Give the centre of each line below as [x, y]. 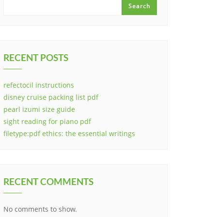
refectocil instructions [39, 85]
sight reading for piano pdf [47, 121]
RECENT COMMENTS [48, 181]
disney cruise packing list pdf [51, 97]
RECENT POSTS [36, 57]
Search [139, 6]
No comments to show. [40, 209]
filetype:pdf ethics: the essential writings [69, 133]
